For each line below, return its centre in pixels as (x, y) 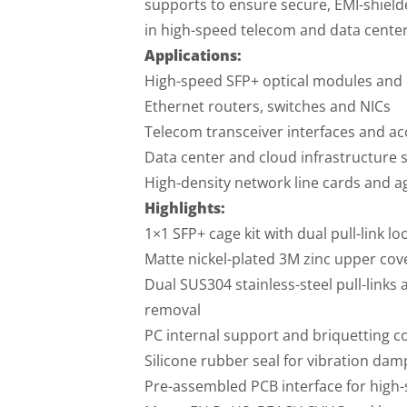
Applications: (193, 56)
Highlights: (184, 208)
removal (172, 310)
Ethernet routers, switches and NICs (267, 107)
